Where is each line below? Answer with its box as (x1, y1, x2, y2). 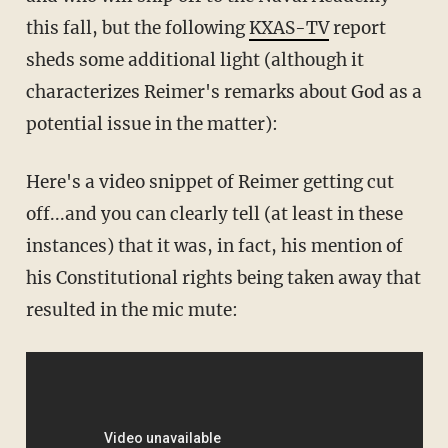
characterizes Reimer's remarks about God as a (25, 81, 422, 104)
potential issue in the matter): (25, 113, 278, 136)
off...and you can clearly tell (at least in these (25, 203, 403, 226)
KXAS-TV (248, 17, 329, 40)
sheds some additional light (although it (25, 49, 364, 72)
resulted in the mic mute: (25, 299, 238, 322)
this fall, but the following (25, 17, 249, 40)
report (328, 17, 386, 40)
